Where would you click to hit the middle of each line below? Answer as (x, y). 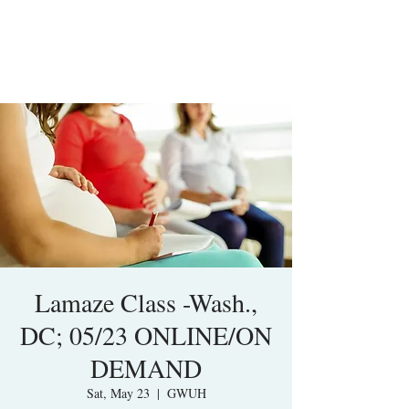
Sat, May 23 (118, 393)
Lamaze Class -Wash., (146, 302)
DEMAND (146, 368)
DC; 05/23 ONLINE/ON (146, 335)
